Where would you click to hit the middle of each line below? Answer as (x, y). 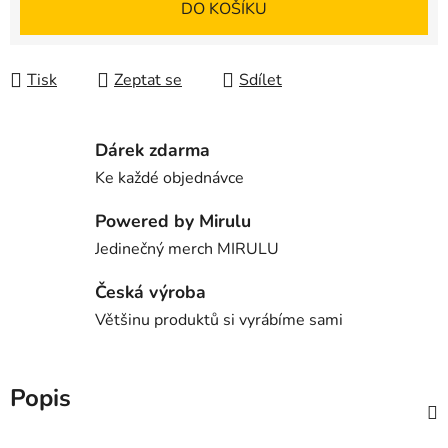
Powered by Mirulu (173, 221)
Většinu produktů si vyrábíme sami (219, 320)
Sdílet (260, 80)
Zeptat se (148, 80)
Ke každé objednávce (169, 178)
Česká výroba (150, 292)
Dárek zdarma (152, 150)
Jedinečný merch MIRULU (187, 249)
